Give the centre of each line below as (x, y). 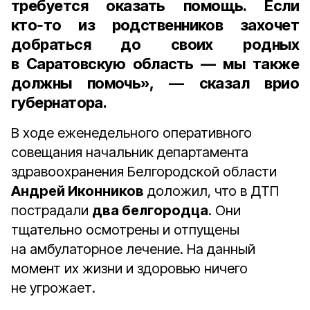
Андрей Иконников (77, 191)
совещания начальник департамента (130, 152)
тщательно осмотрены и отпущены (125, 230)
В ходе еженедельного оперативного (131, 133)
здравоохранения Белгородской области (144, 172)
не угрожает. (53, 288)
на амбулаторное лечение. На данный (133, 249)
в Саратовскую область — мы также (155, 64)
